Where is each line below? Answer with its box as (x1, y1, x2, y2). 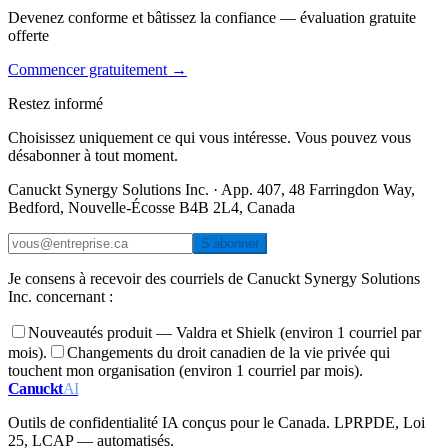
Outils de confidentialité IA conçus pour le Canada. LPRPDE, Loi (8, 413, 425, 431)
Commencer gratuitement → (8, 60, 187, 78)
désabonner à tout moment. (8, 146, 178, 164)
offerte (8, 26, 49, 44)
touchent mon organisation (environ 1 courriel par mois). (8, 361, 363, 379)
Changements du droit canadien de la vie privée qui (67, 343, 390, 361)
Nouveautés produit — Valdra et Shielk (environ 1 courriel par (28, 323, 421, 341)
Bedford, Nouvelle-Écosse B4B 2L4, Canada (8, 198, 295, 216)
